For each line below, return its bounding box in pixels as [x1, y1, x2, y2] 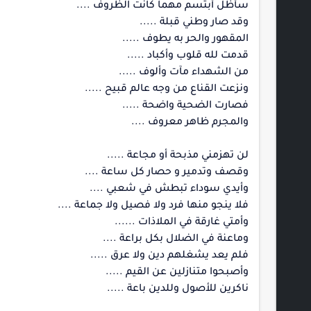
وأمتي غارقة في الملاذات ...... [115, 217, 249, 228]
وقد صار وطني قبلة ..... [140, 17, 249, 28]
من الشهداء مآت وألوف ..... [119, 67, 249, 78]
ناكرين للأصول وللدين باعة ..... [107, 284, 249, 295]
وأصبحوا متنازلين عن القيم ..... [106, 267, 249, 278]
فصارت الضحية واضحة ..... [122, 101, 249, 112]
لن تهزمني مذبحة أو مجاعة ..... [107, 151, 249, 162]
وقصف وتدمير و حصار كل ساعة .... [85, 167, 249, 178]
